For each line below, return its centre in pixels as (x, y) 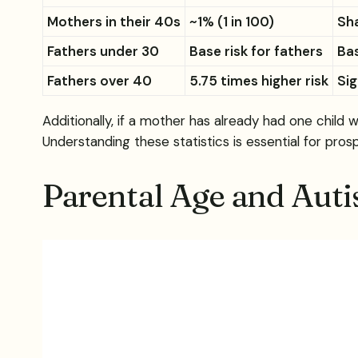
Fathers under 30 (103, 52)
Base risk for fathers (256, 52)
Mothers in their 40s (113, 22)
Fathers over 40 (99, 81)
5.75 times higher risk (259, 81)
